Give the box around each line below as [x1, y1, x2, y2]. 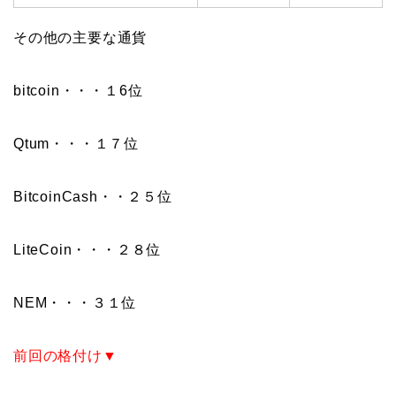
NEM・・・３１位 [13, 294, 137, 310]
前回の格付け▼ [13, 347, 118, 363]
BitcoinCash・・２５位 [13, 188, 172, 204]
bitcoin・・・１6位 [13, 82, 143, 98]
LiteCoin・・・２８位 [13, 241, 162, 257]
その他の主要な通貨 [13, 29, 148, 45]
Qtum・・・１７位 [13, 135, 139, 151]
